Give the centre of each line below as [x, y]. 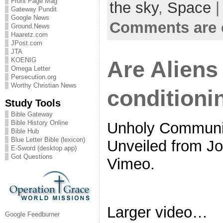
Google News [30, 18]
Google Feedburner [32, 214]
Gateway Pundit [34, 9]
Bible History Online [40, 123]
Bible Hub [25, 131]
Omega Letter [31, 68]
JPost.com [27, 43]
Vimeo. [131, 164]
